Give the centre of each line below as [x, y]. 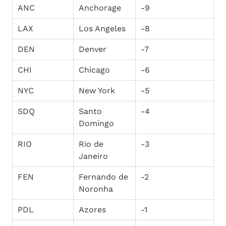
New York [97, 91]
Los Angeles [102, 29]
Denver [93, 49]
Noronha [96, 189]
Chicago [94, 70]
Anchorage [100, 8]
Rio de [91, 144]
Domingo [96, 123]
